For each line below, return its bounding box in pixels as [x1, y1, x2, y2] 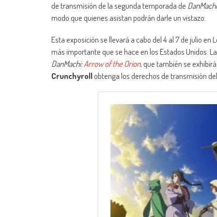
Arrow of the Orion [84, 59, 140, 69]
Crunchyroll [51, 71, 93, 81]
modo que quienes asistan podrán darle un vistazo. [51, 13, 206, 23]
